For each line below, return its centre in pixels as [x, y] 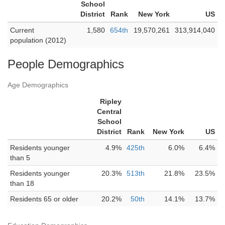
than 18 [22, 183]
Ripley [111, 101]
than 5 [20, 158]
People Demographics [66, 64]
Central [109, 111]
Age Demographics [38, 85]
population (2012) [38, 40]
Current [22, 30]
